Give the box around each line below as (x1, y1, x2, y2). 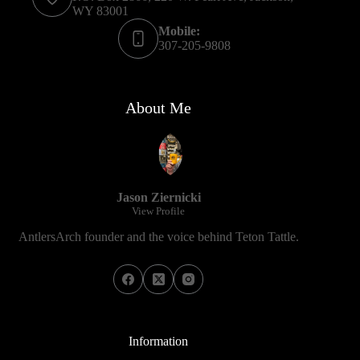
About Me (125, 98, 192, 117)
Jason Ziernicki (116, 190, 201, 204)
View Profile (132, 204, 186, 217)
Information (129, 334, 189, 349)
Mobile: (158, 23, 201, 38)
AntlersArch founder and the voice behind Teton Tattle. (18, 229, 299, 243)
